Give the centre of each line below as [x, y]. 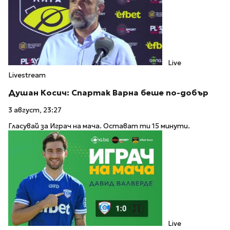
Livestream [27, 75]
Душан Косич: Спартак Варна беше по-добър [108, 92]
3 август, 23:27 [35, 110]
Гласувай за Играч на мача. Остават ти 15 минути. [99, 126]
